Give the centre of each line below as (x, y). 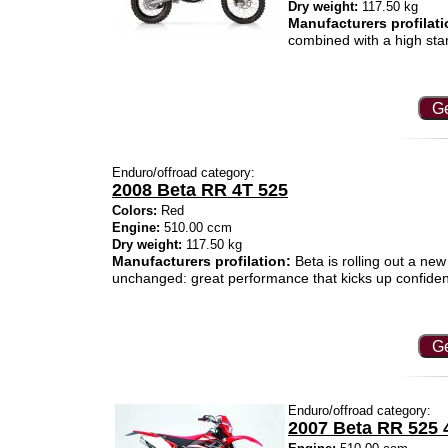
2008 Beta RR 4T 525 (200, 190)
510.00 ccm (196, 227)
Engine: (136, 227)
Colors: (134, 210)
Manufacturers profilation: (201, 261)
